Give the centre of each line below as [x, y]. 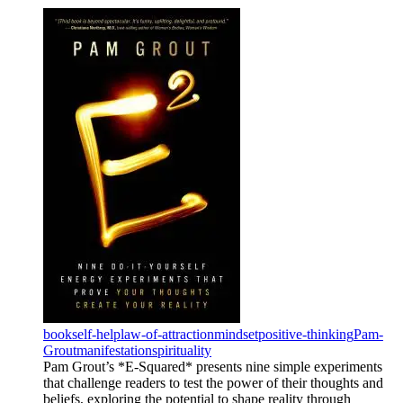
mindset [236, 335]
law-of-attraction [167, 335]
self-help [96, 335]
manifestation [114, 351]
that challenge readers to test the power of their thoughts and [213, 383]
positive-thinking [306, 335]
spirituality [182, 351]
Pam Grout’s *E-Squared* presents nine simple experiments [213, 367]
